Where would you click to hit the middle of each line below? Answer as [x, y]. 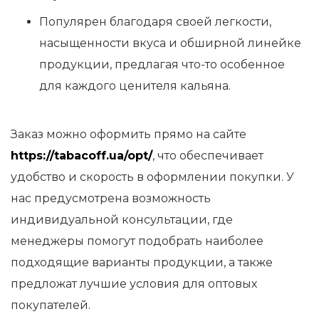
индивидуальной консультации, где [122, 220]
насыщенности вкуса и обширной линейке [170, 43]
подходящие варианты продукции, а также [142, 262]
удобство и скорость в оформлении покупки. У [152, 177]
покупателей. [51, 305]
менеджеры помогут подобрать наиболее [137, 241]
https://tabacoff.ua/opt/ [82, 156]
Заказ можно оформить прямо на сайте [129, 134]
